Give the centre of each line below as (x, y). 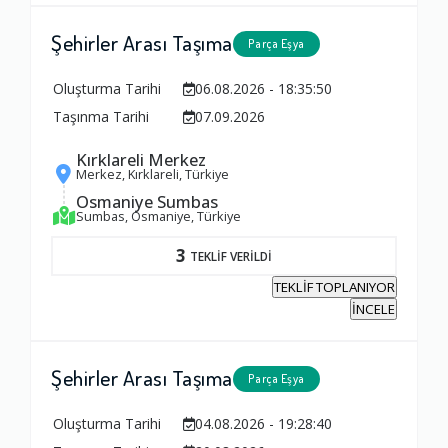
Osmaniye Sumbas (147, 202)
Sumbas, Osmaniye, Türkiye (158, 216)
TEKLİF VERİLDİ (231, 255)
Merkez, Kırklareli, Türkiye (152, 174)
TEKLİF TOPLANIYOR (334, 287)
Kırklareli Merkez (141, 160)
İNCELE (373, 309)
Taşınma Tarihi (101, 117)
